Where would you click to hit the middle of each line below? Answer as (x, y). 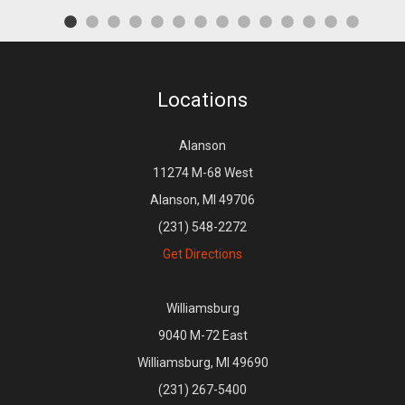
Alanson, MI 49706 (202, 199)
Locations (202, 99)
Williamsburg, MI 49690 (202, 362)
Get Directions (202, 254)
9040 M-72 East (202, 335)
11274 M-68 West (202, 172)
